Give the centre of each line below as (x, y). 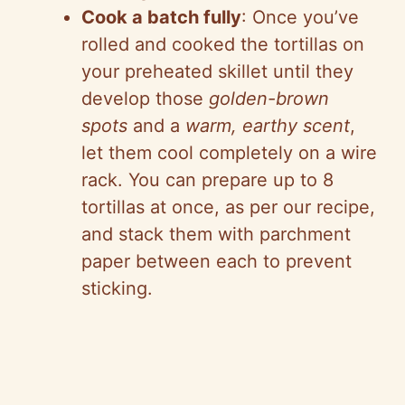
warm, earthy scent (268, 126)
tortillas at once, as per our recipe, (228, 207)
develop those (145, 99)
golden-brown (269, 99)
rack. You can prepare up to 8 (207, 180)
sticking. (117, 289)
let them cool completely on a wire (229, 153)
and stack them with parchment (216, 235)
